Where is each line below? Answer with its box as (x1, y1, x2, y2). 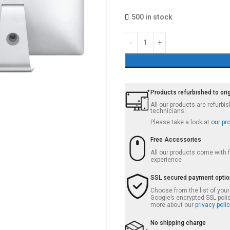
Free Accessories (150, 136, 202, 143)
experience (150, 156, 182, 163)
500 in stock (131, 13, 173, 21)
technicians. (150, 107, 186, 114)
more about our (150, 201, 196, 208)
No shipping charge (150, 219, 206, 226)
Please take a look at (150, 119, 212, 126)
